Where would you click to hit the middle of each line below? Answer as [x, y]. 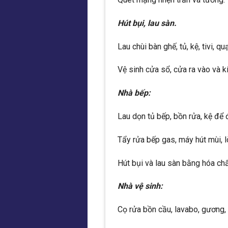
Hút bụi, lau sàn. [147, 23]
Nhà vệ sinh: [140, 186]
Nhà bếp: [134, 93]
